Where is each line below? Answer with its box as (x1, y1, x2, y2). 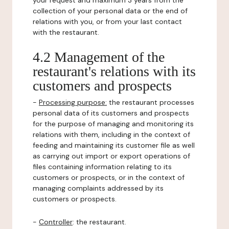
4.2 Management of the (33, 49, 165, 65)
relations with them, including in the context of (33, 130, 190, 139)
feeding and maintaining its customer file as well (33, 141, 195, 150)
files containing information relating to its (33, 162, 172, 171)
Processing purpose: (39, 98, 107, 107)
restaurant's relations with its (33, 63, 196, 79)
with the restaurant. (33, 28, 99, 37)
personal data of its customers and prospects (33, 108, 189, 118)
